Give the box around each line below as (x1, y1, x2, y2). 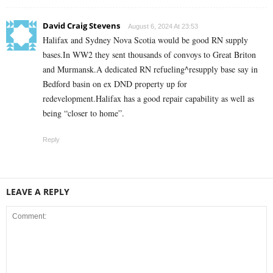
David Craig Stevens (43, 19, 120, 31)
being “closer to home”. (43, 107, 124, 119)
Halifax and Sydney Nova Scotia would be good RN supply (43, 34, 248, 46)
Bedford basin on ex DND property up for (43, 77, 187, 90)
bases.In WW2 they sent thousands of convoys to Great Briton (43, 48, 256, 60)
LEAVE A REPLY (6, 185, 69, 197)
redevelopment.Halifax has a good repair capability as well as (43, 92, 254, 104)
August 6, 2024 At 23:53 (128, 22, 198, 30)
